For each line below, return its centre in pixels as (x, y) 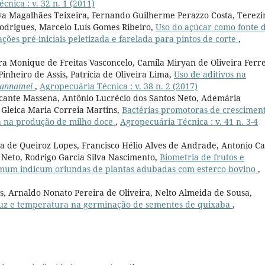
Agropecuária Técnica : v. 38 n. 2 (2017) (119, 86)
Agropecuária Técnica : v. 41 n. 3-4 (189, 122)
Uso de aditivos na (210, 75)
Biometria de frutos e (202, 157)
